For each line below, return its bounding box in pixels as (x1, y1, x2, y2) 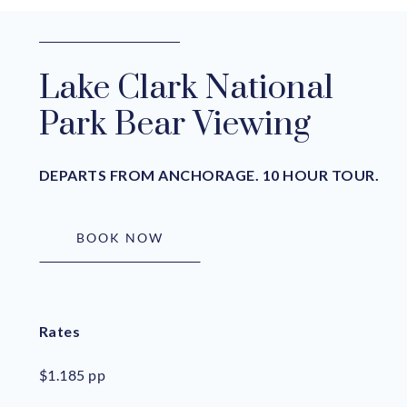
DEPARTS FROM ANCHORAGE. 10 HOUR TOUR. (38, 165, 380, 184)
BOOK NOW (75, 229, 164, 245)
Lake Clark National (38, 66, 333, 109)
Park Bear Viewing (38, 103, 311, 145)
